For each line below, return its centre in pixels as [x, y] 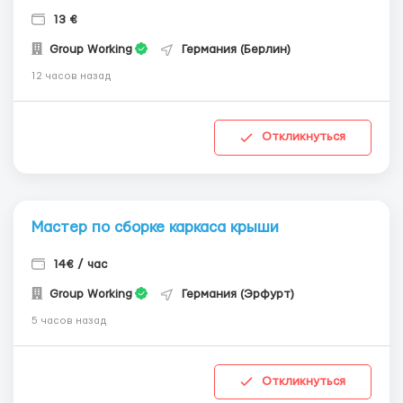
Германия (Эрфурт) [238, 294]
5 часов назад [69, 320]
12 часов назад [72, 76]
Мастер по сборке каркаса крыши [155, 227]
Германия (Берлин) [236, 49]
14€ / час [81, 264]
